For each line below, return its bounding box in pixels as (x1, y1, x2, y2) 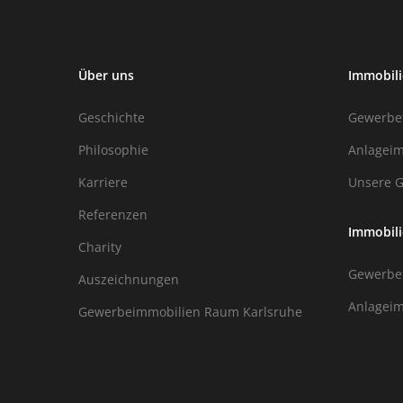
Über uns (78, 66, 134, 84)
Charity (78, 237, 121, 255)
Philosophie (78, 140, 148, 158)
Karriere (78, 173, 128, 191)
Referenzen (78, 205, 148, 223)
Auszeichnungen (78, 270, 179, 288)
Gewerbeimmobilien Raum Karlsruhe (78, 302, 302, 320)
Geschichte (78, 108, 145, 126)
